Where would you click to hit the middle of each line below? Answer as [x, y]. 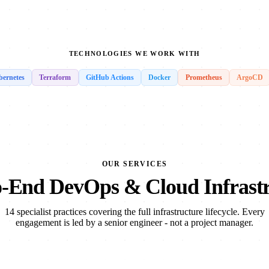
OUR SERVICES [134, 164]
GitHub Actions [110, 77]
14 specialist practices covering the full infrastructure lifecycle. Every [134, 212]
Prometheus [204, 77]
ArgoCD [249, 77]
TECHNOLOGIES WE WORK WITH [134, 54]
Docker [160, 77]
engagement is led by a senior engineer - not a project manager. [134, 223]
